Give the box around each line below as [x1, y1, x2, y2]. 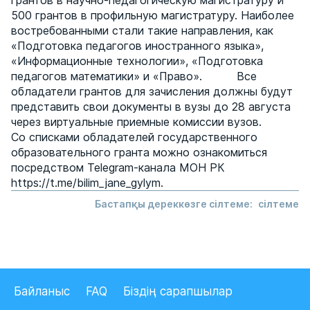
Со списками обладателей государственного [11, 130, 257, 144]
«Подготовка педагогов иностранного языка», [11, 39, 264, 53]
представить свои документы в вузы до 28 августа [11, 100, 291, 113]
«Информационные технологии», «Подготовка [11, 54, 263, 68]
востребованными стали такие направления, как [11, 24, 273, 37]
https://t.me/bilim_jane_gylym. [11, 176, 163, 190]
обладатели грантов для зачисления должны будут [11, 84, 293, 98]
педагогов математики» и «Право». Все [11, 69, 257, 83]
